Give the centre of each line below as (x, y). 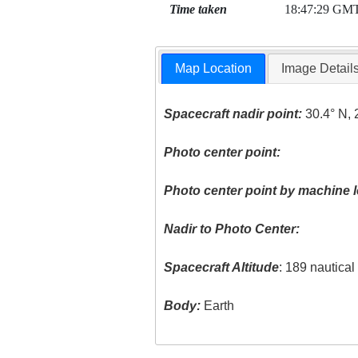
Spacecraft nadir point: (233, 114)
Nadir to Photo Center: (232, 229)
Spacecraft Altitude (222, 268)
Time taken (198, 9)
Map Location (214, 69)
